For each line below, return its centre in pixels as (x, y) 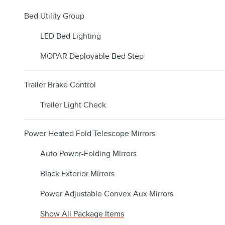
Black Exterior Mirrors (77, 174)
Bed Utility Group (54, 16)
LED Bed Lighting (71, 36)
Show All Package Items (82, 214)
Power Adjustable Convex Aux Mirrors (107, 194)
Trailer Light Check (73, 105)
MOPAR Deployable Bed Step (92, 57)
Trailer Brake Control (60, 85)
